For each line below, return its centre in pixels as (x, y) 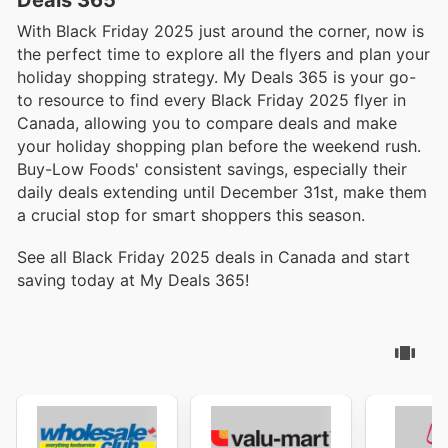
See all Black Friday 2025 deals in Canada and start (213, 256)
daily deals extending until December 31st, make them (222, 191)
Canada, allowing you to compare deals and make (207, 122)
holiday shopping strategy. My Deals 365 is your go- (216, 76)
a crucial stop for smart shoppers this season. (191, 214)
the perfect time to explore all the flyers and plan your (223, 53)
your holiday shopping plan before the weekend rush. (219, 145)
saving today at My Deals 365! (133, 279)
